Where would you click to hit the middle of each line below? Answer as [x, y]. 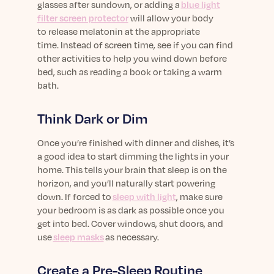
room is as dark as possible [129, 210]
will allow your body [171, 18]
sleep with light [144, 196]
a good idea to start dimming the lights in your [133, 156]
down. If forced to [75, 196]
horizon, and [64, 183]
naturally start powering [164, 183]
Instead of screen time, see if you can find [146, 45]
